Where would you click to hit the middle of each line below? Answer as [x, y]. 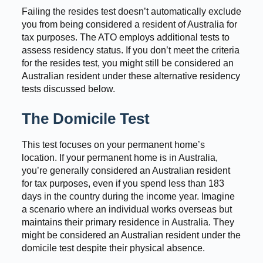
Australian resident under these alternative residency [131, 76]
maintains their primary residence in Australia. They [128, 222]
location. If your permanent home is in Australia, [119, 157]
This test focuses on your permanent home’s [113, 144]
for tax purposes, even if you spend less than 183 [123, 183]
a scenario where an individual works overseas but [127, 209]
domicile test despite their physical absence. [113, 248]
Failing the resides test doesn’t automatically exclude [131, 11]
